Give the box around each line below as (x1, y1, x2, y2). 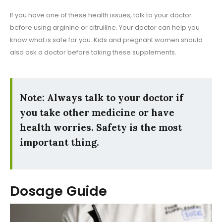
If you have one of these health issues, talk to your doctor (10, 10, 192, 20)
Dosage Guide (10, 182, 107, 201)
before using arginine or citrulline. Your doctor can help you (10, 23, 200, 33)
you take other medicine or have (20, 107, 174, 119)
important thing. (20, 136, 99, 149)
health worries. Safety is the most (20, 121, 182, 134)
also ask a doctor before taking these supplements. (10, 48, 176, 57)
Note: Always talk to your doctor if (20, 92, 183, 104)
